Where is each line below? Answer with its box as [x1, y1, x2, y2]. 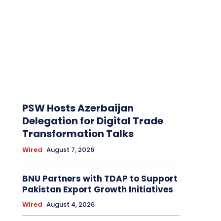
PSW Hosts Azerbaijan [22, 101, 134, 115]
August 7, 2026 [46, 145, 94, 155]
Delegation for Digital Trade [22, 114, 163, 128]
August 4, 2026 [46, 200, 95, 210]
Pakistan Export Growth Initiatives [22, 184, 173, 196]
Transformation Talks [22, 127, 134, 141]
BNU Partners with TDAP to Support [22, 173, 178, 185]
